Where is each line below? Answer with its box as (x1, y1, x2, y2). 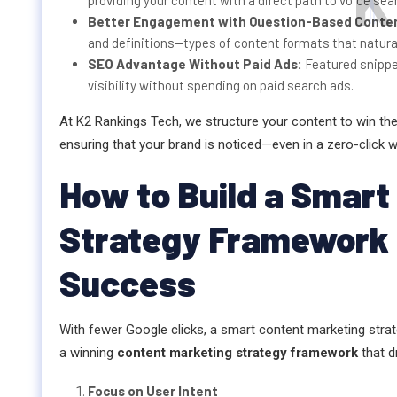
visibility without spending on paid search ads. (88, 77, 354, 94)
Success (59, 261, 196, 305)
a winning (59, 345, 117, 362)
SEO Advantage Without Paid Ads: (88, 56, 305, 73)
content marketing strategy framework (117, 345, 358, 362)
